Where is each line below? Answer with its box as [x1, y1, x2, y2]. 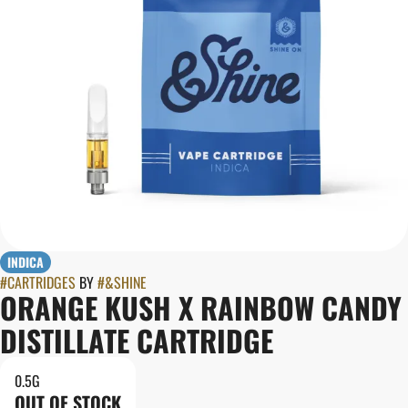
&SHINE [105, 271, 147, 293]
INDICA [7, 252, 44, 271]
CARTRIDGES [7, 271, 76, 293]
